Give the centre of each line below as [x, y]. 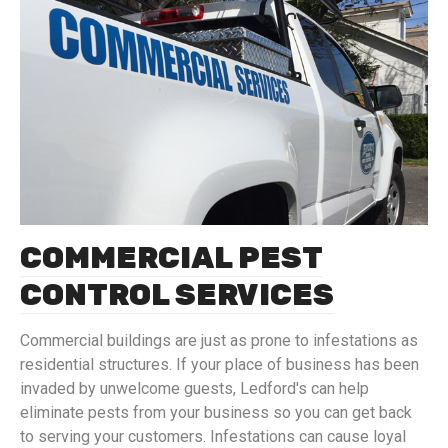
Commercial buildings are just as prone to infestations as [219, 341]
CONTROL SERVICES [177, 295]
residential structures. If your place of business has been [219, 365]
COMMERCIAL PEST [171, 258]
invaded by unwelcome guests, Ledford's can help [194, 389]
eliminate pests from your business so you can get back [216, 413]
